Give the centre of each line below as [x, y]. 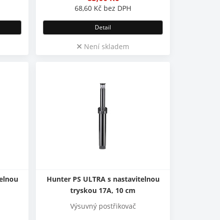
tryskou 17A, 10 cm [103, 190]
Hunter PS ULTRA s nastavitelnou [103, 179]
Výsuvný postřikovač [103, 206]
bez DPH [117, 8]
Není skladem [106, 46]
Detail [103, 27]
